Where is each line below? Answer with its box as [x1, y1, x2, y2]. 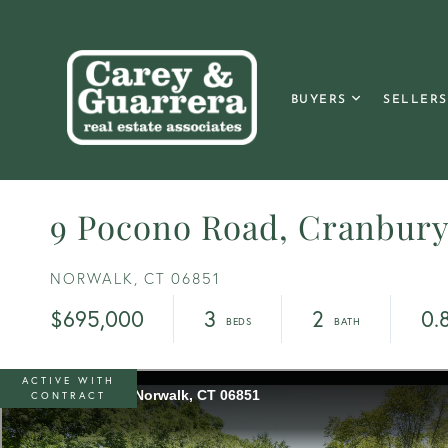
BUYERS [290, 93, 347, 106]
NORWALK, [50, 269, 139, 288]
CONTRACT [31, 388, 106, 402]
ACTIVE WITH [22, 373, 115, 387]
